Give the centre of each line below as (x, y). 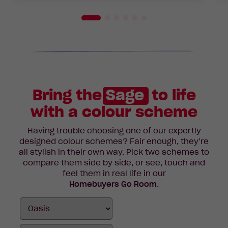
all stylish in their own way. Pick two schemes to (114, 152)
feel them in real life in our (114, 174)
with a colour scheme (114, 112)
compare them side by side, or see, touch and (114, 163)
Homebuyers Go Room (113, 184)
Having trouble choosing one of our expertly (114, 131)
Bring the (69, 95)
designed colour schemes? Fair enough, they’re (114, 142)
